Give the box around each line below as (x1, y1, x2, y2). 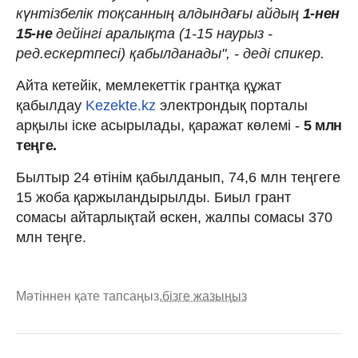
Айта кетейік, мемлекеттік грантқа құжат (16, 77, 281, 93)
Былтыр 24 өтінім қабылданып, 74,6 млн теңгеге (16, 169, 340, 185)
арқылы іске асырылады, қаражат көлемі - (16, 117, 300, 133)
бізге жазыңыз (162, 288, 247, 303)
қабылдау (16, 97, 86, 113)
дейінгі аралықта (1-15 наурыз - (55, 25, 272, 42)
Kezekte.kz (86, 97, 156, 113)
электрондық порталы (156, 97, 308, 113)
